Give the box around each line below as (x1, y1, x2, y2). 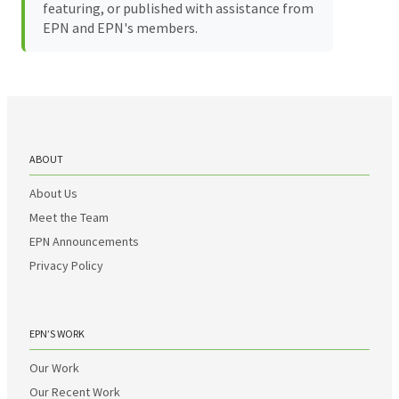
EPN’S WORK (29, 326, 85, 340)
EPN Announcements (29, 232, 139, 249)
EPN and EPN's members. (43, 18, 198, 37)
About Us (29, 184, 77, 201)
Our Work (29, 359, 79, 376)
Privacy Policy (29, 256, 103, 273)
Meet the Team (29, 208, 109, 225)
